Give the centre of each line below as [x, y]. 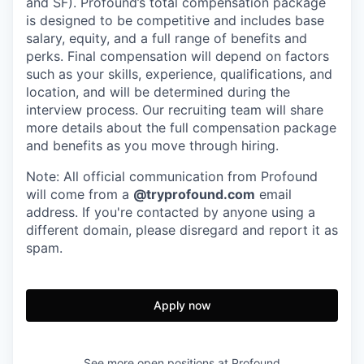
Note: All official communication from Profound [172, 176]
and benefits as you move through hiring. [152, 145]
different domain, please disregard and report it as [182, 230]
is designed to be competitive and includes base [175, 20]
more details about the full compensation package [181, 128]
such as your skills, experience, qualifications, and [179, 74]
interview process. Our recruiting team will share [175, 110]
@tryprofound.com [194, 194]
